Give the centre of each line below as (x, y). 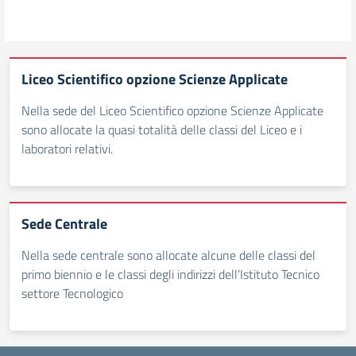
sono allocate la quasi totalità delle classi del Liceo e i (162, 130)
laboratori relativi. (67, 149)
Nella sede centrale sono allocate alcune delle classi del (168, 255)
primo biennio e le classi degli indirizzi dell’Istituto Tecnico (170, 274)
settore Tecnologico (72, 293)
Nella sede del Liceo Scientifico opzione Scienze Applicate (172, 110)
